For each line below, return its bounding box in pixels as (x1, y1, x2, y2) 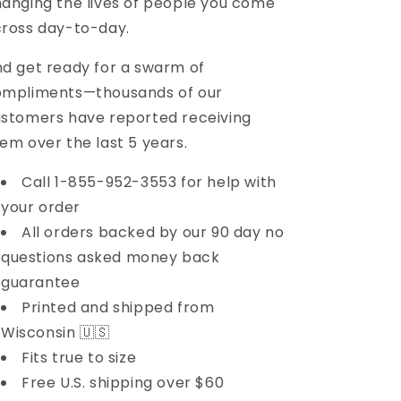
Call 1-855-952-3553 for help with (21, 171, 277, 192)
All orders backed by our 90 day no (21, 221, 285, 243)
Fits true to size (21, 346, 137, 368)
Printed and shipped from (21, 296, 215, 318)
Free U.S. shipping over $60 (21, 371, 225, 393)
